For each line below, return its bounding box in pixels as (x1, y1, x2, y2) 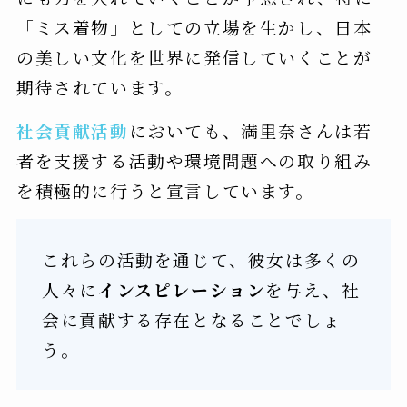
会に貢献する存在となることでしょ (42, 307, 342, 333)
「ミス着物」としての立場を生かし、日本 (15, 14, 372, 39)
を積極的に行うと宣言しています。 (15, 177, 314, 203)
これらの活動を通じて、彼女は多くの (42, 247, 361, 273)
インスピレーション (97, 277, 266, 303)
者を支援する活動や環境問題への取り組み (15, 147, 372, 173)
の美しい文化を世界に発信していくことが (15, 44, 372, 69)
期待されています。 (15, 74, 184, 99)
